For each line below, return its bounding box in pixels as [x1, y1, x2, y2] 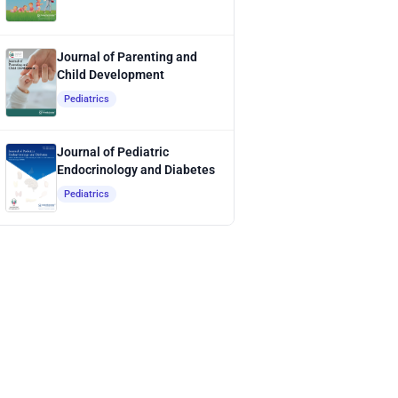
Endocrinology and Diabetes [57, 163, 216, 178]
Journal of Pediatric [57, 145, 170, 160]
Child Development [57, 68, 165, 83]
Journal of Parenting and [57, 50, 198, 65]
